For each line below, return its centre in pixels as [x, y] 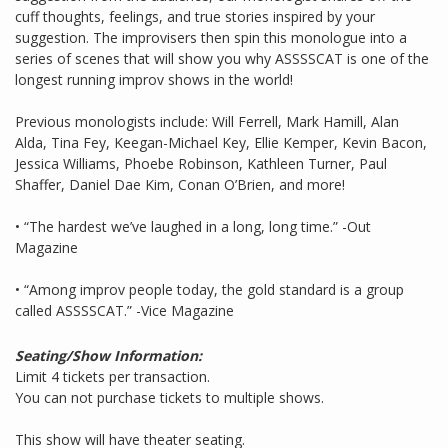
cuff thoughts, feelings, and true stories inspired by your [195, 17]
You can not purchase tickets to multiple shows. [169, 398]
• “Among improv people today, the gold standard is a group [209, 290]
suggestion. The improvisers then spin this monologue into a [211, 38]
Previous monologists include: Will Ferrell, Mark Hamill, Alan [207, 122]
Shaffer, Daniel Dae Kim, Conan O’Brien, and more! [180, 185]
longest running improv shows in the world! [154, 80]
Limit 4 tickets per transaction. [112, 377]
